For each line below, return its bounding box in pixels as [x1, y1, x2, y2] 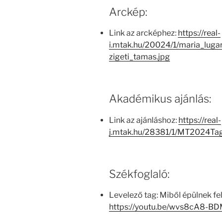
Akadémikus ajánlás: [109, 92, 211, 106]
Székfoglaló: [109, 167, 169, 180]
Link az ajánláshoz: [109, 115, 178, 125]
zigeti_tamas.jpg [109, 52, 170, 62]
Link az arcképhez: [109, 28, 178, 38]
